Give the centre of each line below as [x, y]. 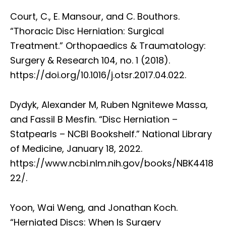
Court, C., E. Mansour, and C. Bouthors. [95, 17]
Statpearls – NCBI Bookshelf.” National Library [111, 134]
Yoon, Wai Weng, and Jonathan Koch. [94, 208]
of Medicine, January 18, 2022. [76, 149]
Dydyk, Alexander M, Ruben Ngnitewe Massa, [109, 105]
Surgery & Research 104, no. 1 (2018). [90, 61]
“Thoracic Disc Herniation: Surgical [87, 31]
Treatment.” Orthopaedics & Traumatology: [108, 46]
